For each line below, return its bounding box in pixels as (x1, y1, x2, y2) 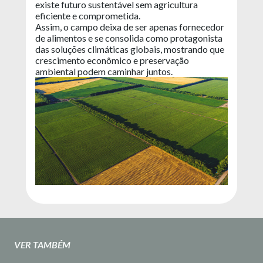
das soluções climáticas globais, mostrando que (35, 43, 224, 55)
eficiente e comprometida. (35, 9, 142, 21)
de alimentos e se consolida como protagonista (35, 32, 222, 43)
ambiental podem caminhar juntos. (35, 65, 174, 77)
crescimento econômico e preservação (35, 54, 189, 66)
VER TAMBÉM (14, 239, 70, 251)
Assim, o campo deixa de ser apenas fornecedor (35, 21, 224, 32)
